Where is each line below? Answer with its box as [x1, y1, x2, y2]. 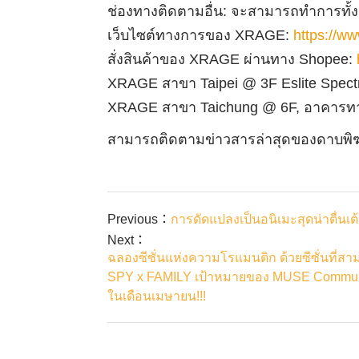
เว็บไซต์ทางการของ [107, 27, 236, 43]
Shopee [299, 51, 349, 67]
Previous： [107, 212, 171, 226]
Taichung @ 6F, [200, 99, 305, 115]
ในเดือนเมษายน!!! [107, 289, 207, 303]
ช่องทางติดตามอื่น [107, 3, 224, 19]
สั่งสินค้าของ [107, 51, 190, 67]
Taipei [200, 75, 243, 91]
